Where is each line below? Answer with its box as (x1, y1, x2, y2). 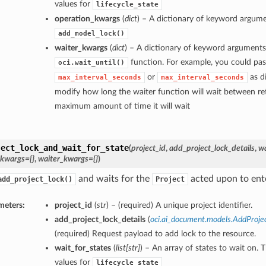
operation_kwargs (54, 14, 120, 24)
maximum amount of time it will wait (54, 102, 190, 111)
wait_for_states (54, 243, 111, 253)
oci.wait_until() (58, 59, 125, 67)
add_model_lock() (58, 30, 125, 38)
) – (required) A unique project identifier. (106, 201, 252, 210)
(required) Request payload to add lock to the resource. (54, 229, 256, 239)
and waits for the (75, 174, 152, 184)
